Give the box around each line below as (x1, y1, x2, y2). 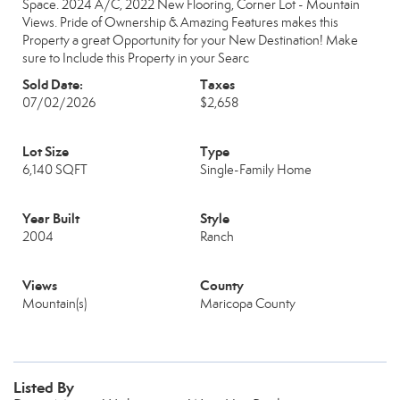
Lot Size (22, 143, 69, 160)
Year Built (22, 210, 79, 227)
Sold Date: (22, 76, 83, 93)
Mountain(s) (22, 296, 87, 312)
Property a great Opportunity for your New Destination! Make (22, 32, 358, 48)
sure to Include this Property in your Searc (22, 50, 249, 66)
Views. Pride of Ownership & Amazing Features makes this (22, 14, 338, 30)
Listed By (13, 378, 74, 397)
